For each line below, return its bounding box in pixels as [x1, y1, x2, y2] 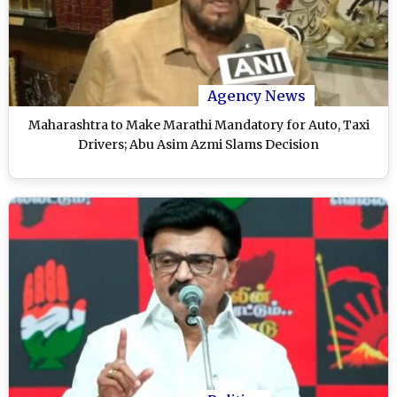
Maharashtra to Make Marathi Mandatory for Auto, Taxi [27, 117, 370, 134]
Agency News [207, 87, 306, 105]
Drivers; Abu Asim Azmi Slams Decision [78, 136, 319, 153]
